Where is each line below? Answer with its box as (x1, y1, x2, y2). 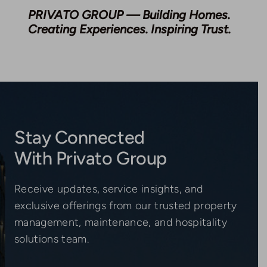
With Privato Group (14, 147, 167, 169)
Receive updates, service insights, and (14, 182, 203, 195)
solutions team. (14, 232, 89, 246)
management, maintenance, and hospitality (14, 215, 227, 229)
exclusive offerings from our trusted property (14, 198, 237, 212)
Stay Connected (14, 126, 145, 148)
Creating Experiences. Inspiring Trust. (27, 21, 231, 36)
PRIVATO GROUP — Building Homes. (28, 7, 230, 22)
